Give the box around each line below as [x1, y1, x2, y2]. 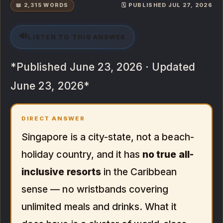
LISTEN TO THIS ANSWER [28, 33, 126, 41]
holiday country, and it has [21, 148, 143, 160]
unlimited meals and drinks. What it [21, 200, 177, 213]
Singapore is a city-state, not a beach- [21, 130, 194, 143]
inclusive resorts [21, 165, 101, 178]
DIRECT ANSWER [21, 114, 85, 122]
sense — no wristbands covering [21, 183, 169, 195]
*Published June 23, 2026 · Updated [10, 60, 195, 73]
